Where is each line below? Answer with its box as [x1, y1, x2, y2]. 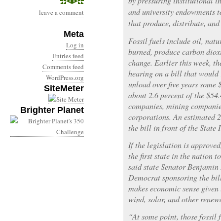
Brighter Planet [20, 105, 84, 115]
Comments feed [42, 62, 84, 71]
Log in [66, 40, 84, 49]
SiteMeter [44, 83, 84, 93]
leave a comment [39, 8, 84, 17]
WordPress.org [46, 73, 84, 82]
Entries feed [52, 51, 84, 60]
